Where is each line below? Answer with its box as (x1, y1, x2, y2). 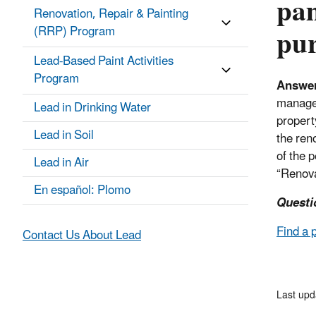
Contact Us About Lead (23, 223, 141, 249)
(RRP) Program (34, 19, 115, 45)
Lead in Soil (34, 123, 94, 149)
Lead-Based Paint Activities (34, 49, 174, 75)
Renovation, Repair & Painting (34, 1, 188, 28)
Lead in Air (34, 150, 89, 176)
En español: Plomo (34, 178, 130, 204)
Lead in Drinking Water (34, 95, 151, 121)
